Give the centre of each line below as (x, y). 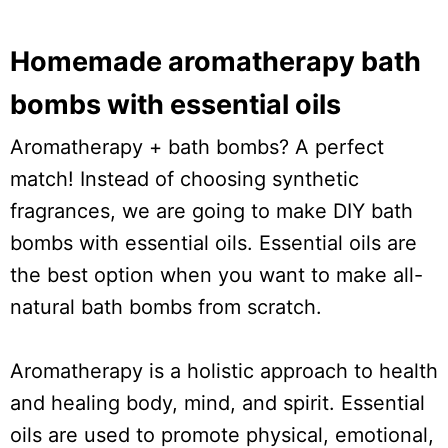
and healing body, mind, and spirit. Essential (217, 403)
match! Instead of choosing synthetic (184, 179)
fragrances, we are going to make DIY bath (211, 211)
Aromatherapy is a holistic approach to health (224, 371)
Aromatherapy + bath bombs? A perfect (197, 147)
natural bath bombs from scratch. (166, 307)
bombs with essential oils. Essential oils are (213, 243)
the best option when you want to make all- (216, 275)
